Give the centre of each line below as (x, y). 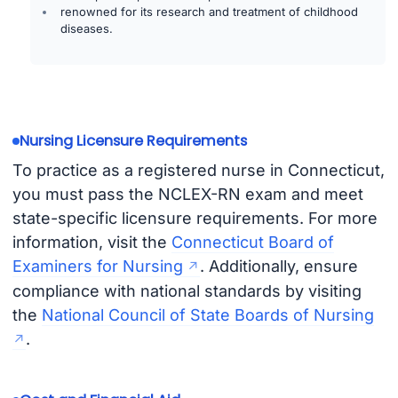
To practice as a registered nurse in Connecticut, (198, 171)
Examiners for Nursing (97, 267)
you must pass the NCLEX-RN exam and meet (187, 195)
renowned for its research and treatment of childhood (210, 12)
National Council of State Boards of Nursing (207, 315)
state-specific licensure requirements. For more (195, 219)
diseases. (87, 29)
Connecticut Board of (252, 243)
